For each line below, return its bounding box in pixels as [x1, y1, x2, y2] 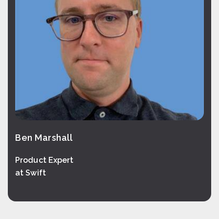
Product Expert [15, 155, 74, 165]
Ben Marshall [15, 132, 72, 143]
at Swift [15, 168, 46, 178]
